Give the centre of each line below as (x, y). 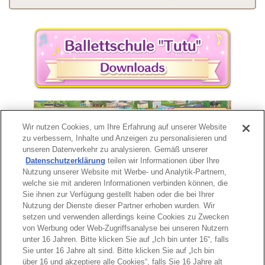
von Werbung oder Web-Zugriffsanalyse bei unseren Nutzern (126, 228)
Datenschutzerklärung (66, 161)
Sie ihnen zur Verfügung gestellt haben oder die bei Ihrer (119, 194)
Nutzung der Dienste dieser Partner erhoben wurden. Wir (119, 206)
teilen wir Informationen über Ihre (163, 161)
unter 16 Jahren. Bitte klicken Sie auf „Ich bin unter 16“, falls (126, 239)
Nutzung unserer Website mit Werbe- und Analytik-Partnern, (125, 172)
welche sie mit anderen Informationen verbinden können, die (125, 183)
